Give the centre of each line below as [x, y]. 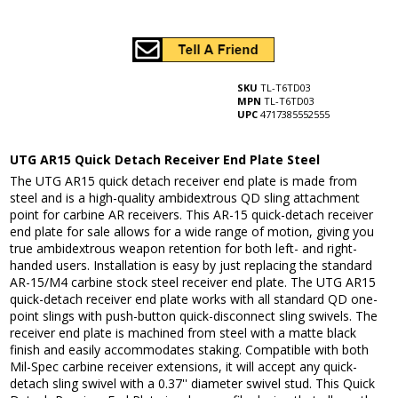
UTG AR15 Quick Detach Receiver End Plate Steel [165, 160]
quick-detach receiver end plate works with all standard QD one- [194, 299]
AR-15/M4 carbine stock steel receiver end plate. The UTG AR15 [193, 283]
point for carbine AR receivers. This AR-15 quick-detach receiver [192, 215]
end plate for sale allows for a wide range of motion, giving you [192, 232]
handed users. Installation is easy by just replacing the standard [191, 266]
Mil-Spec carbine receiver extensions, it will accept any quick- [184, 367]
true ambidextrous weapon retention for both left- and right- [184, 249]
